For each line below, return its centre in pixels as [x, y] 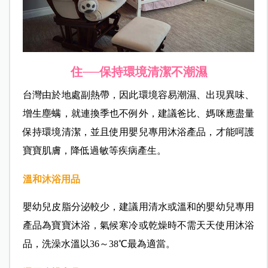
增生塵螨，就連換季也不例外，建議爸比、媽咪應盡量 [138, 114]
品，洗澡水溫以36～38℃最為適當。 [99, 244]
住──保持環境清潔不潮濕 [138, 72]
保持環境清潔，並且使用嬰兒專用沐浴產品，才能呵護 [138, 132]
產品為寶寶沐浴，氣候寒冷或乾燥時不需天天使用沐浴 [138, 226]
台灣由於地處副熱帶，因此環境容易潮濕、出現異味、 [138, 95]
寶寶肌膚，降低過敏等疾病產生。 [94, 151]
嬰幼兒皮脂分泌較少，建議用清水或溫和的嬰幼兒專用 [138, 207]
